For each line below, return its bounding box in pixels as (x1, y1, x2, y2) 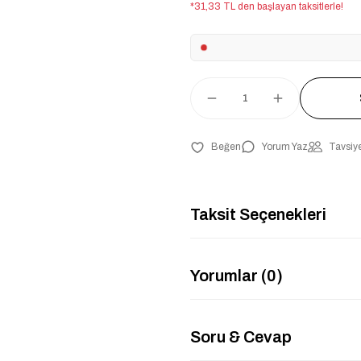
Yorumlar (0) (190, 266, 283, 284)
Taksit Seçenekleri (190, 205, 326, 223)
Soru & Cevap (190, 327, 292, 346)
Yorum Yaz (262, 141, 308, 152)
